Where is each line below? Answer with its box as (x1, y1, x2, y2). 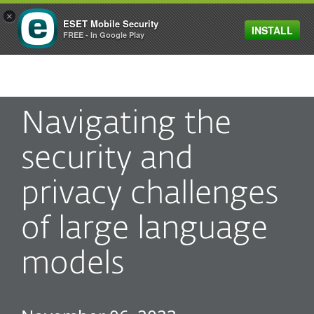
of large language (21, 214, 268, 245)
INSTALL (252, 23, 293, 37)
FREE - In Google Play (63, 29, 144, 40)
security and (21, 144, 193, 175)
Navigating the (21, 109, 231, 140)
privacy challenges (21, 179, 278, 210)
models (21, 249, 124, 280)
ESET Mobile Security (63, 17, 158, 30)
